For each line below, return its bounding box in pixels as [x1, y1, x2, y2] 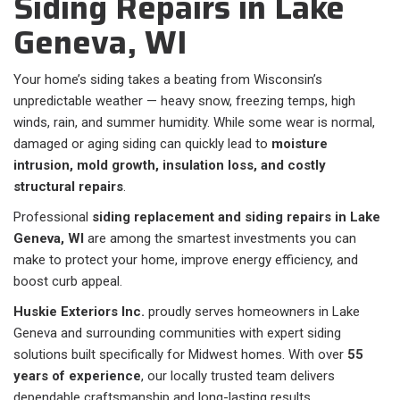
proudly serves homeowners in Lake [145, 304, 360, 321]
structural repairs [13, 179, 123, 196]
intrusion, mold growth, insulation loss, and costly [13, 157, 326, 174]
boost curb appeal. [13, 273, 122, 290]
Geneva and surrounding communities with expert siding [13, 325, 341, 342]
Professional [13, 209, 92, 226]
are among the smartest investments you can [84, 230, 356, 247]
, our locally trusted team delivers [141, 368, 335, 385]
